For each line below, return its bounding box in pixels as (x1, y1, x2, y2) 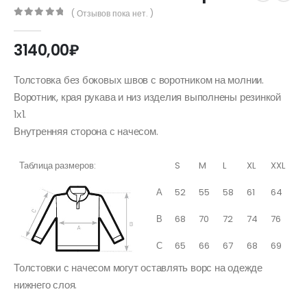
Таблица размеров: (19, 159, 96, 173)
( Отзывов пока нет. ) (71, 7, 154, 19)
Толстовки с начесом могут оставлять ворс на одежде (14, 260, 262, 275)
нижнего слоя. (14, 278, 77, 293)
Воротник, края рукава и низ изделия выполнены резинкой (14, 89, 281, 104)
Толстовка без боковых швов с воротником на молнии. (14, 72, 264, 87)
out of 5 (21, 19, 74, 29)
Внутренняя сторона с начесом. (14, 123, 158, 138)
